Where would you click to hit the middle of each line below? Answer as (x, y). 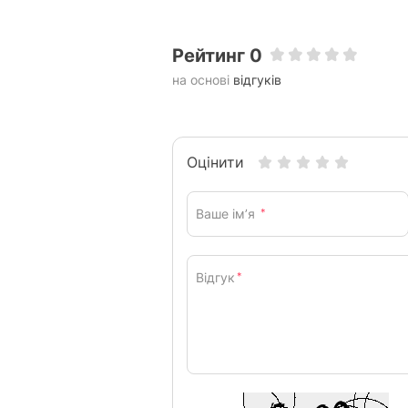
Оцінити (215, 162)
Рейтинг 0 (217, 55)
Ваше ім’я (227, 214)
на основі (203, 79)
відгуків (257, 79)
